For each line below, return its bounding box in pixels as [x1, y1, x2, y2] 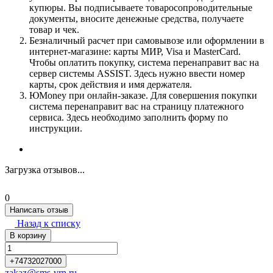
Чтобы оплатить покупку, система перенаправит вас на [29, 57, 259, 68]
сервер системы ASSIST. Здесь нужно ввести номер [29, 68, 245, 79]
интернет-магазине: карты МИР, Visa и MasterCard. [29, 46, 241, 57]
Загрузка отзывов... [5, 165, 85, 175]
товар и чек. [29, 24, 79, 35]
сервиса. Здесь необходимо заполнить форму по [29, 112, 228, 123]
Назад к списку [17, 218, 80, 229]
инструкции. [29, 123, 82, 134]
